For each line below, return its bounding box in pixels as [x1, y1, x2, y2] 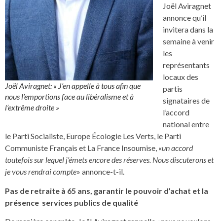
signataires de [163, 96, 210, 106]
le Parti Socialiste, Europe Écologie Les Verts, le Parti [5, 131, 181, 141]
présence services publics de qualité [5, 197, 138, 207]
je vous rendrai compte [5, 167, 76, 177]
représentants [163, 60, 210, 70]
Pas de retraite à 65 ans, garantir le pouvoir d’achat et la [5, 185, 208, 195]
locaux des [163, 72, 198, 82]
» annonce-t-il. [76, 167, 124, 177]
